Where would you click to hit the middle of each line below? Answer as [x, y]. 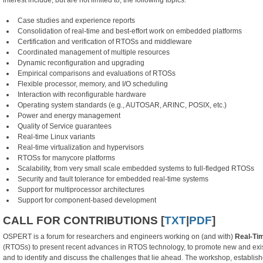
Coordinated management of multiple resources [94, 53]
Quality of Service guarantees [65, 127]
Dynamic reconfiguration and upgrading [81, 63]
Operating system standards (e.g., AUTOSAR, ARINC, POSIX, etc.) [122, 105]
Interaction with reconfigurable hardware [82, 95]
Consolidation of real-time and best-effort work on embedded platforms [130, 31]
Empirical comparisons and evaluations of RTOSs [97, 74]
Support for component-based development [87, 200]
